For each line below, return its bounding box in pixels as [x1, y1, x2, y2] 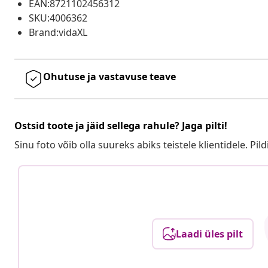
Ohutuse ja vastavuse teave [43, 69, 176, 83]
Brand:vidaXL [29, 25, 87, 39]
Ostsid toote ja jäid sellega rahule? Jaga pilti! [14, 118, 227, 132]
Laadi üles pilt [176, 227, 243, 240]
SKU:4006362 [29, 11, 87, 25]
